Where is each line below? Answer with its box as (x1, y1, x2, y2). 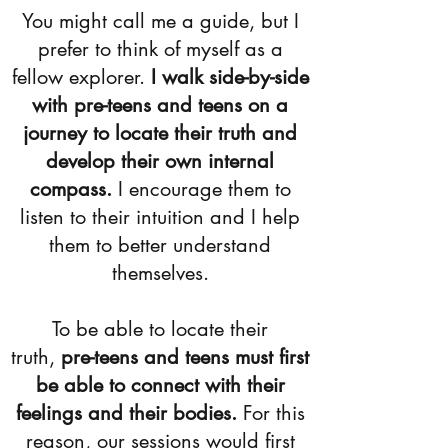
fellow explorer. (11, 64, 145, 90)
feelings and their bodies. (15, 400, 237, 426)
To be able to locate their (52, 316, 268, 342)
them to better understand (49, 232, 271, 258)
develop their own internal (46, 148, 274, 174)
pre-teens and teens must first (55, 344, 309, 370)
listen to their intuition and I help (20, 204, 300, 230)
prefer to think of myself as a (37, 36, 283, 62)
